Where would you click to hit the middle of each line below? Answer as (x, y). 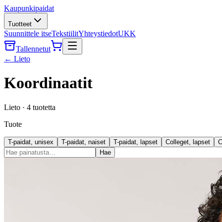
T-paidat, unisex (31, 142)
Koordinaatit (48, 83)
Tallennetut (33, 49)
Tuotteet (20, 24)
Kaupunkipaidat (29, 8)
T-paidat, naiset (83, 142)
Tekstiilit (65, 33)
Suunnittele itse (28, 33)
